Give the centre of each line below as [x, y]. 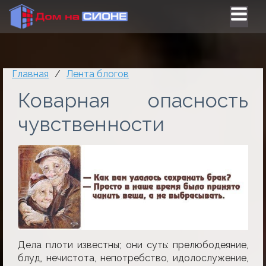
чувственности [91, 124]
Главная [30, 74]
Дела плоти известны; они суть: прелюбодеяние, [133, 245]
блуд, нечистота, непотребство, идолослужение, [133, 258]
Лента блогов [98, 74]
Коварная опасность [133, 100]
